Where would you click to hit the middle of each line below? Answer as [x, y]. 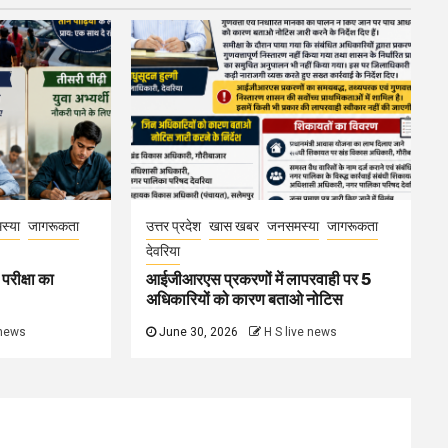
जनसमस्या [293, 226]
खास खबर [234, 226]
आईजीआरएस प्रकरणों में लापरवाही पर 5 [259, 279]
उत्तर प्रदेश [174, 226]
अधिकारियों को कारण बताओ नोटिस [245, 299]
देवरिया [163, 251]
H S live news [301, 332]
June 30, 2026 [199, 332]
